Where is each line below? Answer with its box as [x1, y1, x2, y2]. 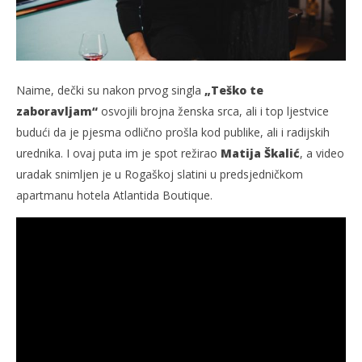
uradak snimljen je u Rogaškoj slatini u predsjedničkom [16, 166, 303, 182]
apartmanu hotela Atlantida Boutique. [16, 187, 213, 203]
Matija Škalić [221, 145, 300, 161]
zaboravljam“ [16, 103, 98, 119]
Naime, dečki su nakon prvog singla [16, 82, 204, 98]
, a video [300, 145, 344, 161]
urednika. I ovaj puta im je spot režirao [16, 145, 221, 161]
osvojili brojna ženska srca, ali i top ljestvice [98, 103, 329, 119]
